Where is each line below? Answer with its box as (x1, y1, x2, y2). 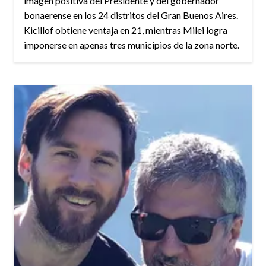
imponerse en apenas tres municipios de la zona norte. (24, 39, 239, 51)
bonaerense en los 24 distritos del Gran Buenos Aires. (24, 9, 238, 21)
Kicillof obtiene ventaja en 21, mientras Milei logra (24, 24, 227, 36)
